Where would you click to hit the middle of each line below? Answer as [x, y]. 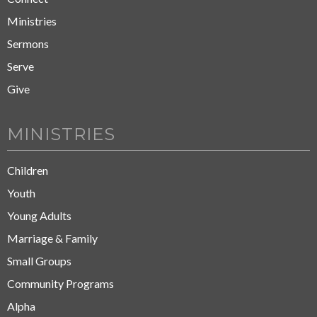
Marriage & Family [52, 238]
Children [28, 170]
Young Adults [39, 215]
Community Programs [60, 283]
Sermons [28, 43]
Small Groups [39, 260]
